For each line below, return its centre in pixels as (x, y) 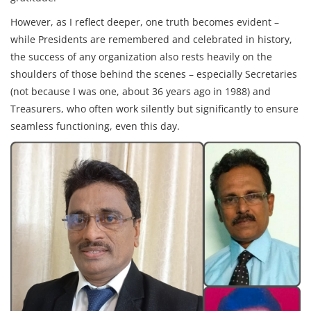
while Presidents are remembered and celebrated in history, (151, 40)
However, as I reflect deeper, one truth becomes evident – (145, 22)
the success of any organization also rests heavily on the (141, 57)
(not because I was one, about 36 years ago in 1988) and (141, 92)
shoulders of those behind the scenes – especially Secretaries (154, 74)
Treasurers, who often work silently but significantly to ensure (154, 109)
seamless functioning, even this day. (95, 126)
